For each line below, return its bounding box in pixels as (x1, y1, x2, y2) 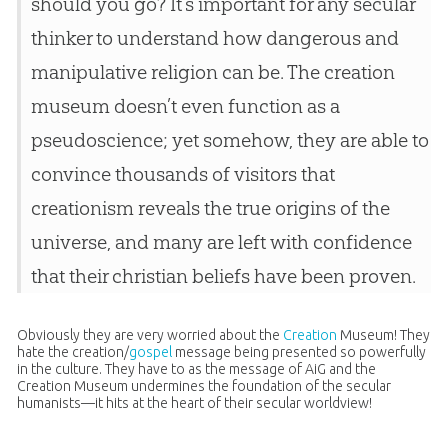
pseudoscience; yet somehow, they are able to (30, 128, 429, 153)
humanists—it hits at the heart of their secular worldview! (16, 395, 372, 412)
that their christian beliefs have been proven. (30, 264, 416, 289)
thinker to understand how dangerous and (30, 26, 399, 51)
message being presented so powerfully (171, 344, 426, 361)
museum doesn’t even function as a (30, 94, 340, 119)
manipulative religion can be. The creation (30, 60, 395, 85)
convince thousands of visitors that (30, 162, 335, 187)
